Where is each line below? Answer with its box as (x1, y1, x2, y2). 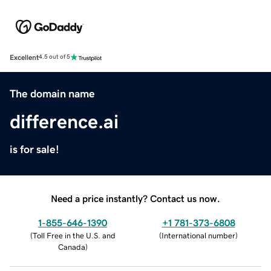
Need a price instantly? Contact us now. (51, 193, 220, 203)
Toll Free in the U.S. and (32, 231, 116, 240)
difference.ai (10, 111, 119, 131)
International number (162, 231, 235, 240)
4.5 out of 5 (39, 54, 70, 60)
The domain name (10, 88, 95, 99)
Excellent (10, 53, 39, 61)
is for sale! (10, 143, 59, 155)
